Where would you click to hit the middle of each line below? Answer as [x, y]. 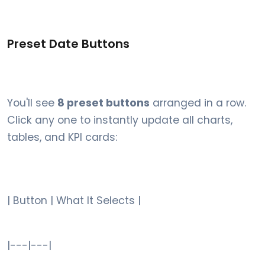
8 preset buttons [104, 103]
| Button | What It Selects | [74, 201]
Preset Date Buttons [68, 44]
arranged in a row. [198, 103]
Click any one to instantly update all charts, [120, 120]
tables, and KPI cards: [62, 137]
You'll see [32, 103]
